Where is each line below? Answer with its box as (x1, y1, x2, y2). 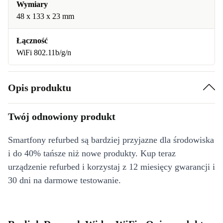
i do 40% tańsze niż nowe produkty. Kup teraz (8, 148, 176, 158)
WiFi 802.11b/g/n (16, 48, 71, 57)
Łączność (16, 36, 48, 45)
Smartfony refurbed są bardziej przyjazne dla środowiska (8, 135, 214, 145)
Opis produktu (8, 82, 71, 93)
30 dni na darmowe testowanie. (8, 175, 121, 185)
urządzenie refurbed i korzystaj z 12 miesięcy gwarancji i (8, 162, 215, 172)
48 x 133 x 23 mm (16, 12, 74, 20)
